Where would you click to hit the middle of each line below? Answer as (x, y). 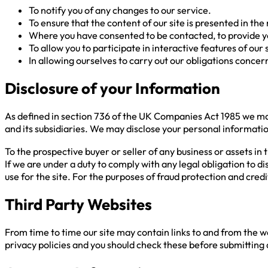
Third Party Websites (78, 204)
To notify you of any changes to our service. (120, 10)
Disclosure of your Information (112, 89)
